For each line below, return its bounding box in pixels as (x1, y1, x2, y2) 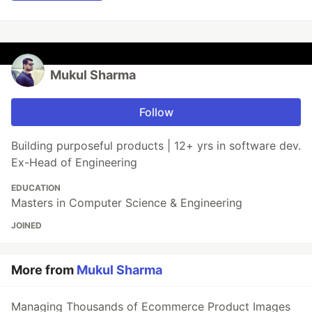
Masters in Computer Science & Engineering (11, 196, 242, 210)
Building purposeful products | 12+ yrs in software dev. (11, 139, 301, 153)
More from (11, 263, 77, 278)
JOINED (11, 220, 42, 231)
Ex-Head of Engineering (11, 155, 137, 170)
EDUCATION (11, 182, 61, 194)
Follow (139, 105, 173, 120)
